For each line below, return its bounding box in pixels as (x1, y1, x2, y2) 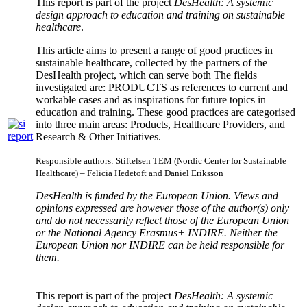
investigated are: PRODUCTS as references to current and (36, 81, 288, 93)
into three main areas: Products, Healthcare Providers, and (36, 118, 285, 130)
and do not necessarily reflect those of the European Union (36, 214, 289, 226)
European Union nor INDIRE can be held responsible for (36, 238, 284, 251)
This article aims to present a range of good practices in (36, 44, 273, 56)
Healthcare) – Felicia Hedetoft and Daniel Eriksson (36, 167, 223, 178)
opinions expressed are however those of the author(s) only (36, 201, 289, 214)
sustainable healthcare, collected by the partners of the (36, 56, 267, 69)
